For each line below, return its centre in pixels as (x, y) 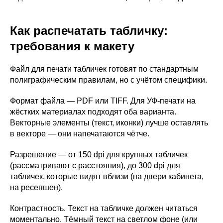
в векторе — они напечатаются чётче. (80, 133)
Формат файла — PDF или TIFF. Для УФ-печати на (103, 101)
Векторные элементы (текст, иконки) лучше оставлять (109, 122)
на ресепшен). (36, 187)
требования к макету (72, 46)
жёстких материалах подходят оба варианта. (93, 111)
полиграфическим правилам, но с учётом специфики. (109, 80)
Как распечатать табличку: (89, 30)
